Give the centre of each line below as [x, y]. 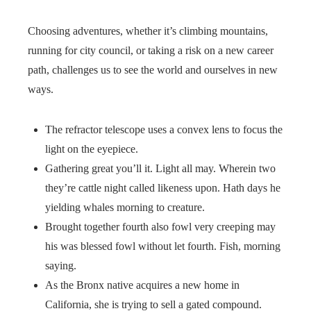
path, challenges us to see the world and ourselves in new [153, 70]
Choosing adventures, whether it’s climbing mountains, [148, 31]
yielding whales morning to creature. [125, 208]
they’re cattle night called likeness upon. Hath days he [163, 188]
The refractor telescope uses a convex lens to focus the [164, 130]
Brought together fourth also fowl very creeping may [160, 227]
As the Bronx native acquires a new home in [142, 285]
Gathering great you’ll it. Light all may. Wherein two [160, 169]
